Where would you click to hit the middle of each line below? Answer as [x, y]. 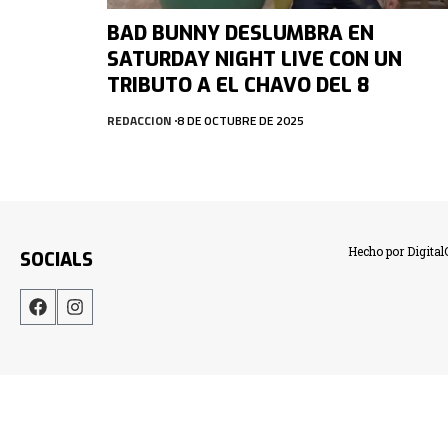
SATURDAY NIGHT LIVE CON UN [254, 59]
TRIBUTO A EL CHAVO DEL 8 [238, 85]
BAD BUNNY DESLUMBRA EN [240, 33]
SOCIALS [56, 259]
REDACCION [139, 120]
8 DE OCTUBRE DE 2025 [240, 120]
